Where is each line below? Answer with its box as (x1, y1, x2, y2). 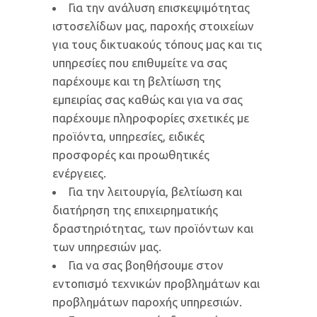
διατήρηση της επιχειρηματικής (52, 203, 218, 217)
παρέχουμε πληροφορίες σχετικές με (52, 111, 249, 125)
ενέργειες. (52, 166, 106, 180)
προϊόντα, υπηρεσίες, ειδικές (52, 129, 204, 143)
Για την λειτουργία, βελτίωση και (69, 185, 242, 198)
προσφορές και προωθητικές (52, 148, 209, 161)
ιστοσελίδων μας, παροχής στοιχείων (52, 19, 254, 33)
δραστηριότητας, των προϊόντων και (52, 221, 253, 235)
